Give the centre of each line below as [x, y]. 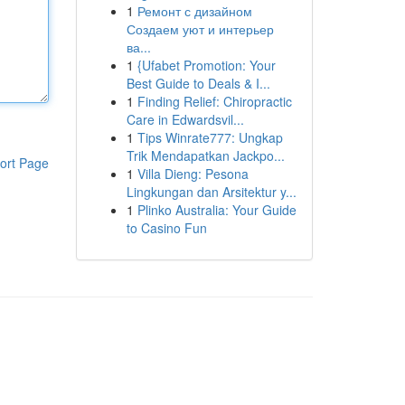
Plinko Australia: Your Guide [217, 210]
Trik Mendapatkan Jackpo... [205, 155]
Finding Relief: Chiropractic [214, 101]
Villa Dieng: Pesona [193, 174]
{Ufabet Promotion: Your [206, 65]
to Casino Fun [166, 228]
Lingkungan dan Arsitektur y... [211, 192]
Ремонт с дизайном [194, 11]
